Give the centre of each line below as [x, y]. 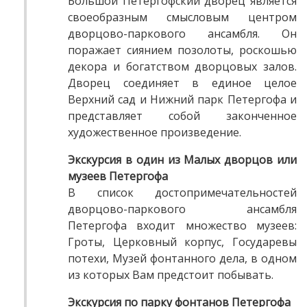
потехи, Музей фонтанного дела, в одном [182, 259]
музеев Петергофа [118, 176]
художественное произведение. [155, 133]
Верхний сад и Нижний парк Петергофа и [182, 100]
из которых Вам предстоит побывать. [171, 275]
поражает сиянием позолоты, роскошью [182, 50]
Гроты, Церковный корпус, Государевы [182, 242]
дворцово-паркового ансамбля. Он [182, 34]
